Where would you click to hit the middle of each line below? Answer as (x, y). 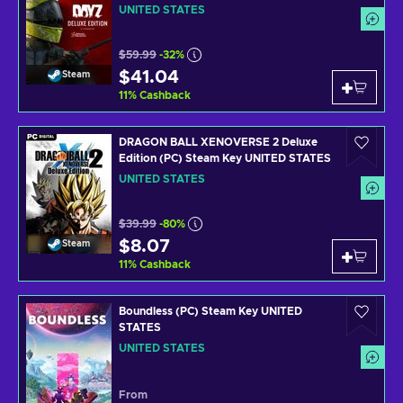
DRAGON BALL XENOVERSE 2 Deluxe (218, 142)
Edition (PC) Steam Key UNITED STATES (225, 158)
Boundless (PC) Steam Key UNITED (210, 311)
